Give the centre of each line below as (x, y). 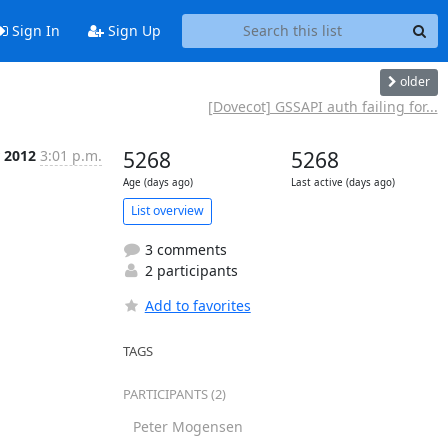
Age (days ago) (157, 182)
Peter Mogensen (187, 426)
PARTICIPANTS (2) (174, 393)
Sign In (33, 31)
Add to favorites (197, 305)
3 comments (183, 249)
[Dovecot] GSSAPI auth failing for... (322, 106)
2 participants (189, 270)
